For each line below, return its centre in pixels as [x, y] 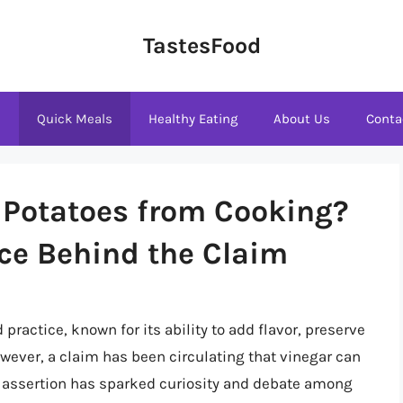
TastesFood [201, 45]
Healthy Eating [193, 119]
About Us [302, 119]
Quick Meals [75, 119]
